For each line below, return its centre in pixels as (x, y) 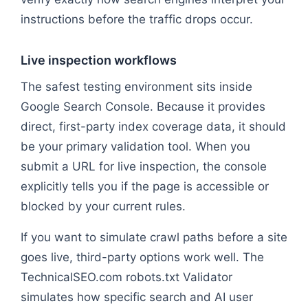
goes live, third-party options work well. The (142, 257)
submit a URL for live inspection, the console (144, 166)
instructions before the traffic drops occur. (137, 19)
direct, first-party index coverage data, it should (153, 126)
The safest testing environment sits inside (136, 86)
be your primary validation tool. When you (135, 146)
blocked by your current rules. (103, 206)
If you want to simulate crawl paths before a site (154, 237)
